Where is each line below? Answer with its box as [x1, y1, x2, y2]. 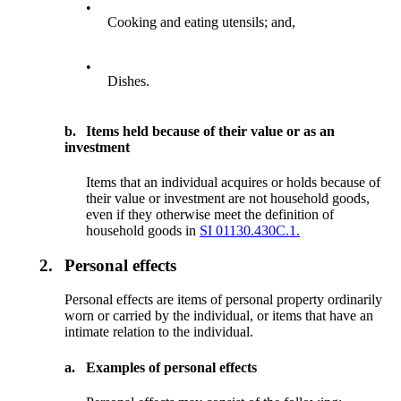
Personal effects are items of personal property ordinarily [64, 292, 383, 308]
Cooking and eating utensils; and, [107, 14, 296, 30]
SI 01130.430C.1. [200, 222, 301, 238]
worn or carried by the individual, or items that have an [64, 308, 374, 324]
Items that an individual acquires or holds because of [86, 174, 381, 190]
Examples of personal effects [86, 359, 258, 375]
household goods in [86, 222, 200, 238]
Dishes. [107, 73, 150, 90]
